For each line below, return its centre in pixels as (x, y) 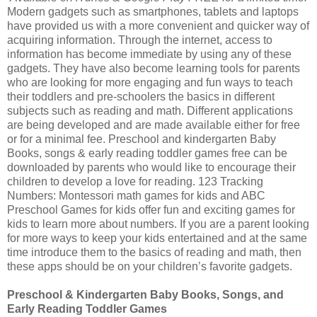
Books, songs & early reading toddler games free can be (147, 154)
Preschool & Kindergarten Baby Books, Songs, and (145, 295)
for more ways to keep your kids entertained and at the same (157, 238)
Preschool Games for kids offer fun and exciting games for (151, 210)
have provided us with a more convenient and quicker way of (158, 26)
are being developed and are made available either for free (154, 125)
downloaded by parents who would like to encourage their (151, 168)
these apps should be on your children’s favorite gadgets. (151, 267)
